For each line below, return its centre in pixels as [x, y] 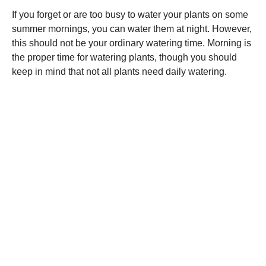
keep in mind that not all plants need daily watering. [119, 71]
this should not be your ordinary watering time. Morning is [132, 43]
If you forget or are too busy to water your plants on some [130, 14]
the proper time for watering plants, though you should [124, 57]
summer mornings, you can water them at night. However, [132, 28]
